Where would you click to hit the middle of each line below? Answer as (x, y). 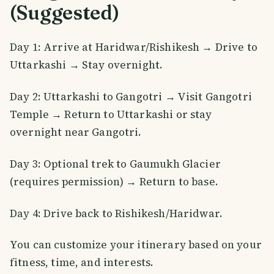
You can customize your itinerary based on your (136, 245)
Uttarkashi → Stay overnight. (87, 65)
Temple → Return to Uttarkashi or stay (111, 114)
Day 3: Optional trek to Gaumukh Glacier (115, 164)
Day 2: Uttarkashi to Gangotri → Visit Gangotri (131, 96)
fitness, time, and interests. (82, 263)
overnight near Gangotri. (76, 132)
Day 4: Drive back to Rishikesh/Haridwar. (117, 213)
